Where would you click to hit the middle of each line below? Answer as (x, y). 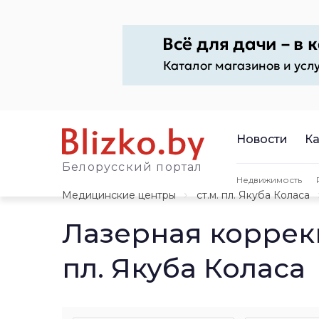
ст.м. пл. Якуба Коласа (253, 195)
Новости (262, 139)
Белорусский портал (132, 167)
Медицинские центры (119, 195)
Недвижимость (269, 179)
